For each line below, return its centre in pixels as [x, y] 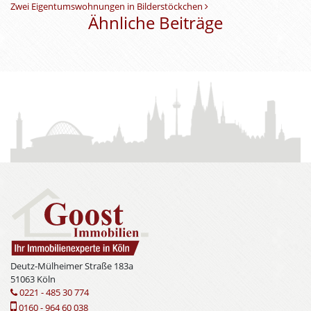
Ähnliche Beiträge [155, 23]
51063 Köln [33, 279]
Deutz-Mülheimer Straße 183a [72, 266]
